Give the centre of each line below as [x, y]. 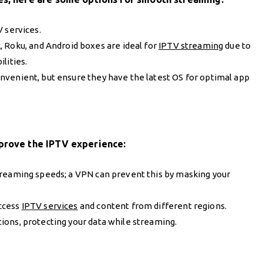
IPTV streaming [191, 45]
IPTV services [50, 205]
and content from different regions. [152, 205]
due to [237, 45]
